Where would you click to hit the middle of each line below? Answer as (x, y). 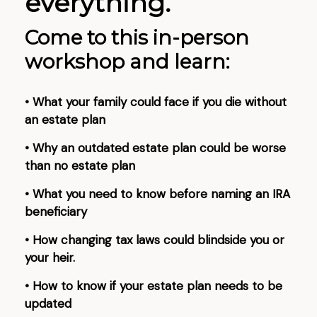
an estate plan (65, 120)
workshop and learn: (127, 62)
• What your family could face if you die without (156, 102)
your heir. (50, 258)
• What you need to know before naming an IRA (157, 194)
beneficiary (56, 212)
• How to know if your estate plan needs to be (154, 286)
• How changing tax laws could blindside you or (155, 240)
